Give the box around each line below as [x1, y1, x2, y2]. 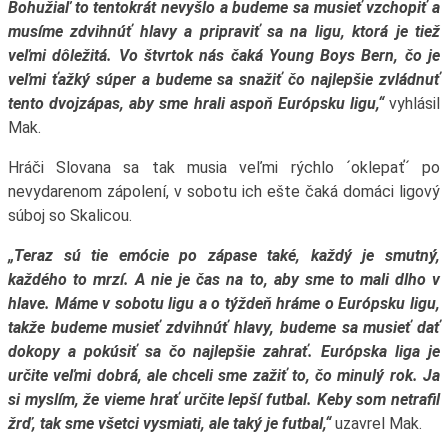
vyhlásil [383, 93, 441, 113]
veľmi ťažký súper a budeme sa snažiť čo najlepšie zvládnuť [7, 69, 441, 89]
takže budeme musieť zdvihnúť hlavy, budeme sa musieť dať [7, 317, 441, 337]
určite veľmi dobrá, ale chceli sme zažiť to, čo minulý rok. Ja [7, 365, 441, 385]
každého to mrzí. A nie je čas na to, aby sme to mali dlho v [7, 269, 441, 289]
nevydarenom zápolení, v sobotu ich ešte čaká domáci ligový [7, 181, 441, 201]
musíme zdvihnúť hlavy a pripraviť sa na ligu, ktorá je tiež [7, 21, 441, 41]
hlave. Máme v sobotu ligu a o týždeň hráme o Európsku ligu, [7, 293, 441, 313]
